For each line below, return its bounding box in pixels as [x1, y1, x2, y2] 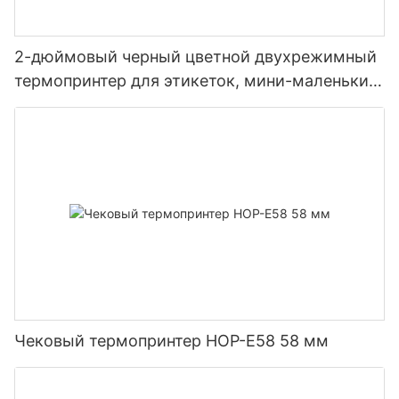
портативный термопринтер [14, 95, 233, 115]
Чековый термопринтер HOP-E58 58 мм [14, 330, 329, 350]
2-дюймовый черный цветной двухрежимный [14, 47, 377, 67]
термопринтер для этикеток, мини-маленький [14, 71, 379, 91]
